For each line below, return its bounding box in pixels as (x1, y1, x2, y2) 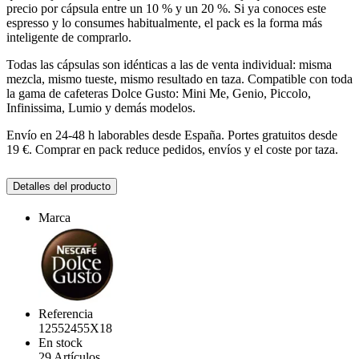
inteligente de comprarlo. (6, 30, 131, 45)
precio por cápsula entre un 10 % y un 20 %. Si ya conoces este (6, 2, 326, 16)
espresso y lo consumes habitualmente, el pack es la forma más (6, 16, 322, 30)
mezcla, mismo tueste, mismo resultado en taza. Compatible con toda (6, 72, 353, 87)
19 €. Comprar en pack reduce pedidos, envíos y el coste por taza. (6, 143, 338, 157)
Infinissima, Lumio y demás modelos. (6, 101, 196, 115)
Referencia (38, 307, 93, 321)
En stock (38, 336, 83, 350)
